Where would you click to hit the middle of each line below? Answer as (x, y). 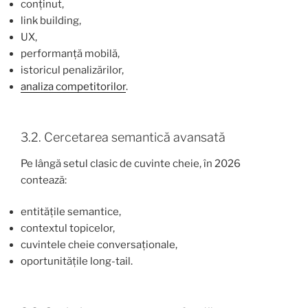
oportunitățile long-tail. (77, 262)
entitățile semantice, (71, 212)
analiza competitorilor (73, 86)
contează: (44, 180)
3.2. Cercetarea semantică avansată (123, 137)
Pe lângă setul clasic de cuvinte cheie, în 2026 (131, 163)
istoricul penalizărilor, (72, 70)
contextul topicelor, (68, 229)
